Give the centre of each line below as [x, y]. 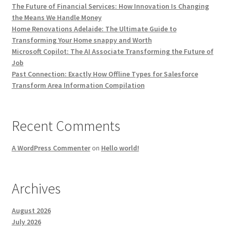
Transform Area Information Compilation [78, 85]
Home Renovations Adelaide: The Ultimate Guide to [94, 29]
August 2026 [31, 211]
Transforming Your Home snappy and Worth [82, 40]
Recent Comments [66, 126]
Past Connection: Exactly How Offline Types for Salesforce [105, 74]
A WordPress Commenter [51, 148]
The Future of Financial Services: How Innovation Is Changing [110, 6]
